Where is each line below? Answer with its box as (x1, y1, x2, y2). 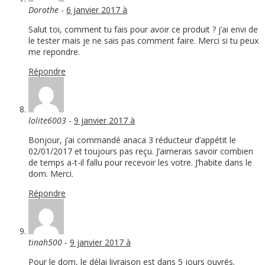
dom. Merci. (28, 168, 73, 180)
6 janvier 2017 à (66, 4, 127, 16)
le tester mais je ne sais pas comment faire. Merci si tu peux (28, 35, 258, 47)
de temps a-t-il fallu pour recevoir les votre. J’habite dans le (28, 157, 252, 169)
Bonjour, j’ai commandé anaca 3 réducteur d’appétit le (28, 134, 236, 146)
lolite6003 (28, 115, 66, 127)
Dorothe (28, 4, 59, 16)
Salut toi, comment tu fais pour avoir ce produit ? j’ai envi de (28, 24, 258, 35)
